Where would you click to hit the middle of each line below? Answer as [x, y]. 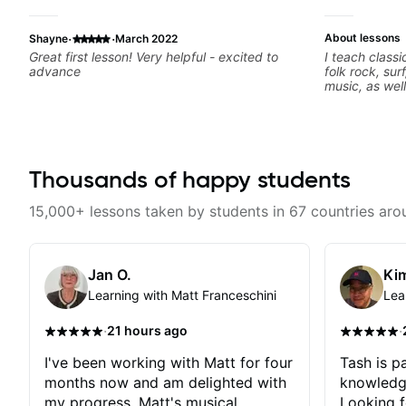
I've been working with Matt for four [169, 362]
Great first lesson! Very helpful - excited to [154, 57]
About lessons [362, 38]
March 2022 [146, 38]
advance [55, 71]
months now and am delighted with [165, 382]
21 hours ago [147, 330]
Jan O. [110, 275]
